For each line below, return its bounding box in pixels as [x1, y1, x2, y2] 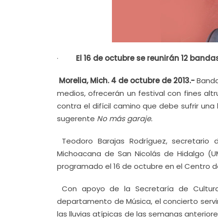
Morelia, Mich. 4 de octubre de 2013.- [59, 75, 195, 86]
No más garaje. [97, 113, 152, 124]
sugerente [57, 113, 97, 124]
